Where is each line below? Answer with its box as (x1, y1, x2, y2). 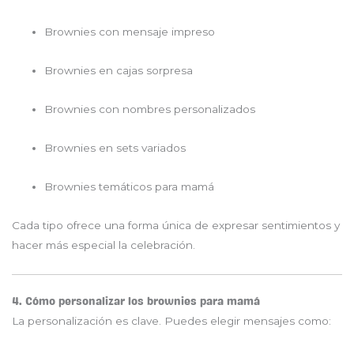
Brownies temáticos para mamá (44, 180, 215, 194)
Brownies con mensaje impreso (44, 25, 216, 39)
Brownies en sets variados (44, 141, 186, 155)
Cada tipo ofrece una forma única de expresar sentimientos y (12, 219, 340, 232)
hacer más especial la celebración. (12, 239, 195, 252)
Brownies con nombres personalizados (44, 103, 256, 116)
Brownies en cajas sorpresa (44, 64, 194, 77)
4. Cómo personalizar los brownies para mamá (12, 295, 260, 307)
